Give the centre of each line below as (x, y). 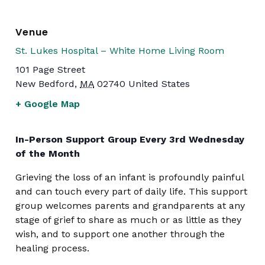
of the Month (48, 153)
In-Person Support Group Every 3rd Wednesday (130, 139)
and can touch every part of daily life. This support (131, 191)
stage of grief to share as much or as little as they (128, 220)
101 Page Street (50, 70)
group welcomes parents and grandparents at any (130, 206)
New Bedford (45, 84)
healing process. (52, 248)
